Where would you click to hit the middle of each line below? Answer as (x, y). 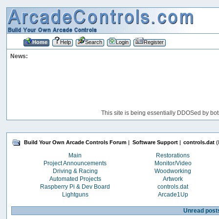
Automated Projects (75, 179)
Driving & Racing (75, 171)
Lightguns (75, 194)
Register (153, 42)
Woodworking (173, 171)
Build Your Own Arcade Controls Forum (76, 142)
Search (93, 42)
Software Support (155, 142)
